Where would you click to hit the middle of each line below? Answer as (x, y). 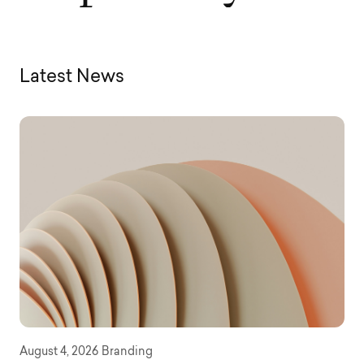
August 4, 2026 (59, 352)
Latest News (72, 78)
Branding (127, 352)
